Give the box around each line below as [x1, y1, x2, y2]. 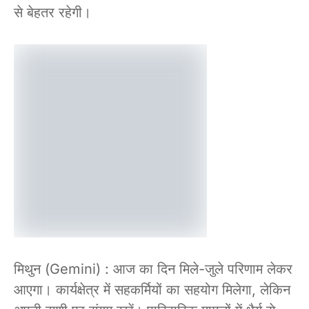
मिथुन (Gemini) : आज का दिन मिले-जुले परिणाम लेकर [14, 261, 292, 278]
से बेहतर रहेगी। [14, 4, 91, 21]
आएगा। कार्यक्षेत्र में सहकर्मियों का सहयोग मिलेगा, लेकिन [14, 281, 290, 299]
